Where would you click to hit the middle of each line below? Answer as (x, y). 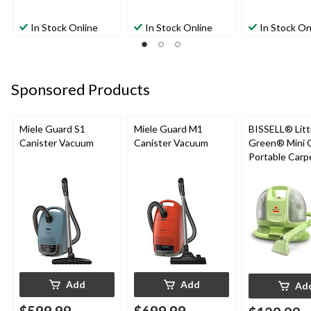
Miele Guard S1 (52, 128)
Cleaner (266, 184)
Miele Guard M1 (168, 128)
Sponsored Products (81, 90)
